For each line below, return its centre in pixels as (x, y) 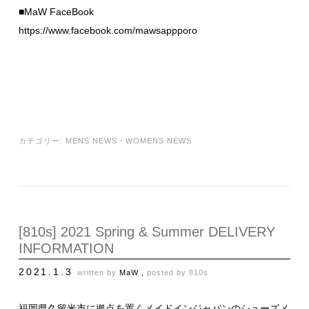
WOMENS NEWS (159, 141)
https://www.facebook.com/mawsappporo (108, 31)
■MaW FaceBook (56, 12)
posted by (168, 273)
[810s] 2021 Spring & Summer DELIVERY (147, 232)
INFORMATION (66, 249)
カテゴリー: (42, 141)
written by (99, 273)
